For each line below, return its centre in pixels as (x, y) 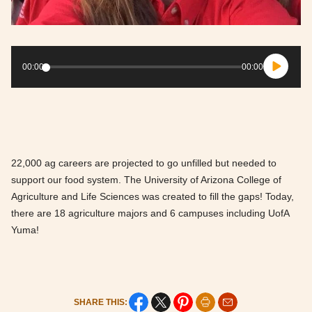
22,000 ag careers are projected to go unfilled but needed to (144, 163)
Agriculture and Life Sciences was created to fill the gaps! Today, (153, 197)
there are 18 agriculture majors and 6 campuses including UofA (150, 213)
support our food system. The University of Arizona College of (146, 180)
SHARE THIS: (100, 303)
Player (24, 68)
